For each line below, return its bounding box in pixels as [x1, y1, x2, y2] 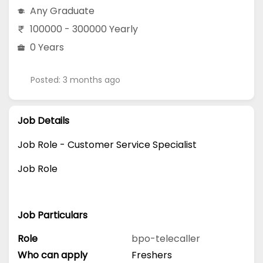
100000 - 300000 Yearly [30, 22, 138, 36]
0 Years [30, 40, 64, 54]
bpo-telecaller [131, 231, 200, 245]
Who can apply [18, 248, 87, 262]
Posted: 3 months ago [31, 73, 120, 86]
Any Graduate [30, 4, 95, 18]
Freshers [131, 248, 172, 262]
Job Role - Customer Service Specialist [18, 138, 197, 152]
